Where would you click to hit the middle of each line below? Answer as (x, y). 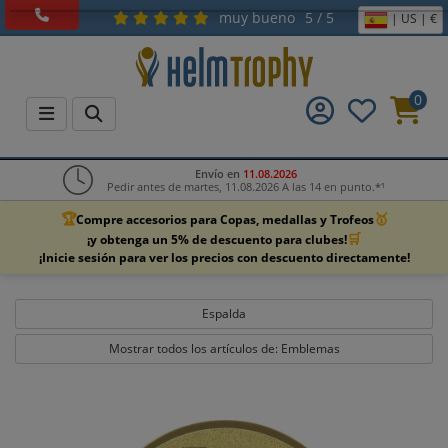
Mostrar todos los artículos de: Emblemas (224, 348)
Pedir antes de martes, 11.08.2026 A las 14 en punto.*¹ (246, 186)
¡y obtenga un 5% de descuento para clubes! (217, 239)
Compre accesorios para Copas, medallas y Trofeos (224, 219)
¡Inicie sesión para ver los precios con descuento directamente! (224, 257)
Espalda (224, 313)
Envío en (219, 173)
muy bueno (257, 17)
